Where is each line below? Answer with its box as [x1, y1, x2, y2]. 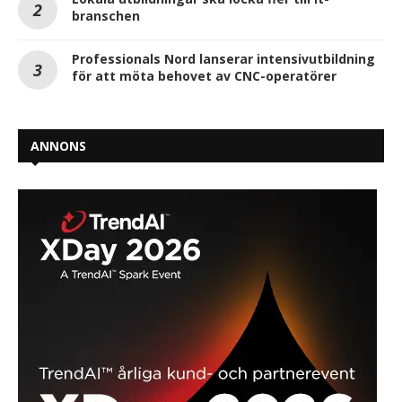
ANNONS [31, 136, 86, 154]
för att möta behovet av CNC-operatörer [72, 66, 336, 84]
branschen [72, 6, 140, 24]
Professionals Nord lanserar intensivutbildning [72, 49, 375, 67]
